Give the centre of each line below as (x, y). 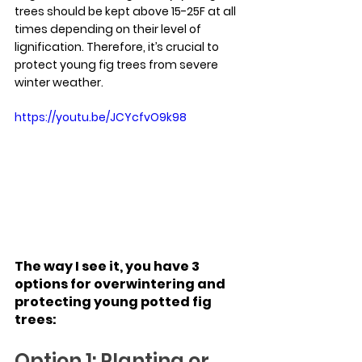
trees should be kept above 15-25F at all (126, 12)
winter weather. (59, 83)
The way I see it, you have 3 (108, 266)
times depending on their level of (109, 29)
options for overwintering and (121, 284)
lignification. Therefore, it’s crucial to (118, 47)
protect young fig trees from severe (118, 65)
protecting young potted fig (114, 301)
